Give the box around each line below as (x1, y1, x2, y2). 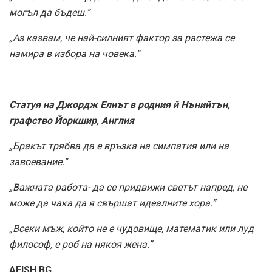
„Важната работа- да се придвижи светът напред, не (9, 182, 247, 193)
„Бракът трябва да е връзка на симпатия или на (9, 140, 229, 152)
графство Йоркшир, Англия (9, 115, 134, 126)
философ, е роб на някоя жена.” (9, 239, 152, 250)
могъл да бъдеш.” (9, 7, 90, 18)
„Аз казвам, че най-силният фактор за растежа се (9, 32, 234, 44)
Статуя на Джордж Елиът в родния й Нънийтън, (9, 99, 230, 110)
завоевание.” (9, 156, 67, 168)
